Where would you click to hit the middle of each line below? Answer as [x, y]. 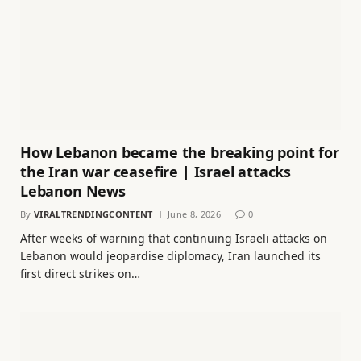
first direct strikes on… [80, 274]
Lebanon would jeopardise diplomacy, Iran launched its [170, 256]
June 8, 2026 [194, 214]
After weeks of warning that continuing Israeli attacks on [174, 239]
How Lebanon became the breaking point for [180, 153]
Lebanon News [73, 191]
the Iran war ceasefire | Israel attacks [156, 172]
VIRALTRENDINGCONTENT [93, 214]
